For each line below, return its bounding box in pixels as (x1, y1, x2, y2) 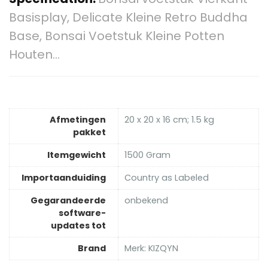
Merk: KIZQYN (124, 242, 178, 255)
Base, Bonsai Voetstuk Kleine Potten (9, 28, 224, 45)
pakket (73, 126, 106, 139)
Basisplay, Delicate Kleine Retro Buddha (9, 9, 248, 26)
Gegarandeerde (31, 194, 106, 207)
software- (59, 207, 106, 220)
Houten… (9, 46, 60, 63)
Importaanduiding (22, 172, 106, 184)
